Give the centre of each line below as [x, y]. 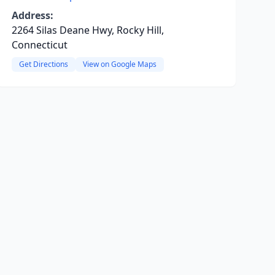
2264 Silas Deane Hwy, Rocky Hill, [87, 30]
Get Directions [43, 64]
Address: [32, 15]
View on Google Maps [119, 64]
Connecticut [39, 45]
